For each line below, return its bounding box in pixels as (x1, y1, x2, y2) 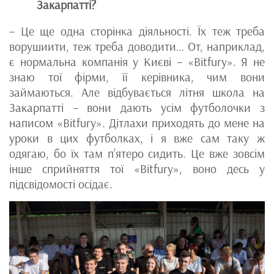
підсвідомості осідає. (9, 177, 113, 192)
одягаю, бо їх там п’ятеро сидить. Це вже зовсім (9, 146, 265, 161)
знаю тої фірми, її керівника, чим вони (9, 70, 265, 85)
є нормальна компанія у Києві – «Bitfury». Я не (9, 54, 265, 70)
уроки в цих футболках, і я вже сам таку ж (9, 131, 265, 146)
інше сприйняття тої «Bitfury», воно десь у (9, 161, 265, 177)
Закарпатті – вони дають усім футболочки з (9, 100, 265, 116)
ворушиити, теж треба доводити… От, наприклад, (9, 39, 265, 54)
